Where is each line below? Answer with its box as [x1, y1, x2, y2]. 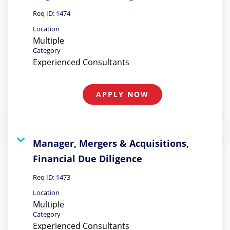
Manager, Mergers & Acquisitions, [33, 137, 189, 149]
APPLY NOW [96, 89, 149, 99]
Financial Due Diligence [33, 152, 142, 165]
